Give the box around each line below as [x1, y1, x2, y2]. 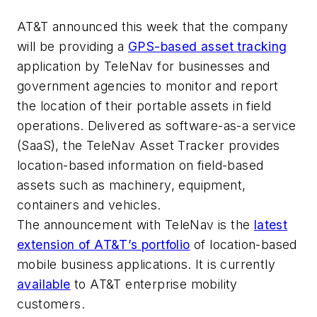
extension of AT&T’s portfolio [17, 237, 190, 253]
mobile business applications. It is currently [17, 257, 275, 272]
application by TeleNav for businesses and [17, 59, 270, 74]
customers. [17, 296, 86, 312]
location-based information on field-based [17, 158, 264, 173]
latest [253, 217, 288, 233]
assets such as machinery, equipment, [17, 178, 246, 193]
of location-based [190, 237, 297, 253]
